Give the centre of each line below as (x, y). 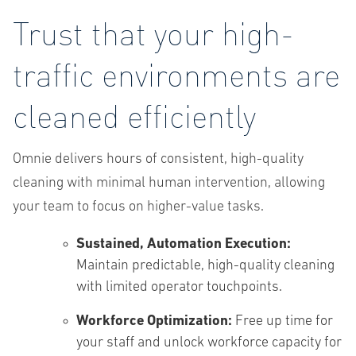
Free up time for (282, 321)
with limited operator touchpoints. (179, 287)
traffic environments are (176, 74)
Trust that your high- (153, 32)
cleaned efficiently (134, 115)
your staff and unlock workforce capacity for (209, 343)
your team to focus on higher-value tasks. (138, 207)
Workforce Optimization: (154, 321)
